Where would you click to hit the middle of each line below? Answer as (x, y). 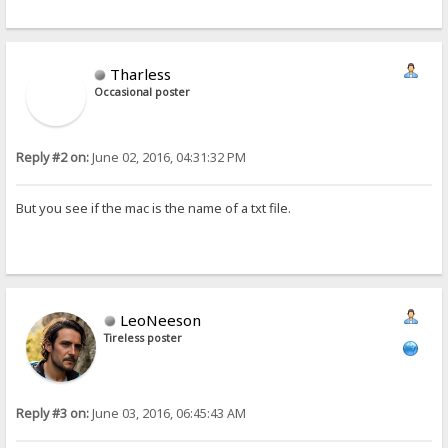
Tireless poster (143, 338)
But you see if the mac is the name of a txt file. (154, 208)
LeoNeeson (161, 320)
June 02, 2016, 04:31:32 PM (168, 157)
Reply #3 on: (53, 414)
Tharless (141, 74)
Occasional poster (142, 92)
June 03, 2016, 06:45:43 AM (168, 414)
